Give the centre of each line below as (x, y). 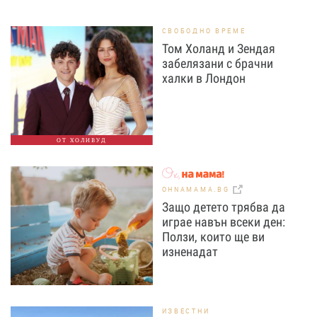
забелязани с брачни (217, 63)
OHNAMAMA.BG (197, 190)
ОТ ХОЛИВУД (82, 140)
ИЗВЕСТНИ (186, 311)
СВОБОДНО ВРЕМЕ (204, 31)
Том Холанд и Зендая (218, 48)
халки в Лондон (203, 78)
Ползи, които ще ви (213, 237)
